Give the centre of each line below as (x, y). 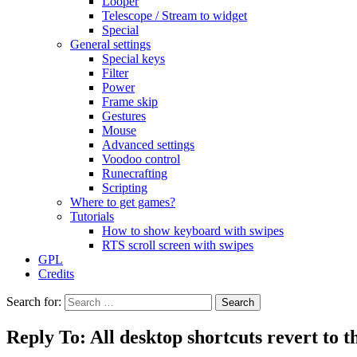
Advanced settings (148, 145)
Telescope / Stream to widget (175, 16)
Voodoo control (141, 159)
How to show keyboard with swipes (193, 231)
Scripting (125, 188)
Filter (115, 73)
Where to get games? (123, 202)
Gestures (124, 116)
